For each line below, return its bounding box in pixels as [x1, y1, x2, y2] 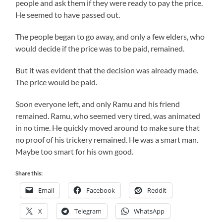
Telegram [74, 206, 102, 216]
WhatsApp [134, 206, 165, 216]
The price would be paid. [15, 77, 98, 87]
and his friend [132, 99, 180, 109]
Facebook [86, 185, 115, 195]
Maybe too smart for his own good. [15, 146, 134, 156]
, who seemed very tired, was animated [70, 111, 201, 120]
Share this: [15, 169, 43, 177]
